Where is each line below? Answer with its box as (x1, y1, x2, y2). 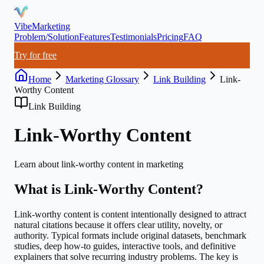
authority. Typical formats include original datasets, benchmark (14, 230, 246, 240)
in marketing (134, 159, 183, 169)
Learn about (14, 159, 61, 169)
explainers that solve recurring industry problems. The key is (14, 251, 238, 262)
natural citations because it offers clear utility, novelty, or (14, 219, 222, 230)
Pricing (157, 32, 183, 42)
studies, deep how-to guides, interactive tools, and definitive (14, 240, 236, 251)
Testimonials (110, 32, 157, 42)
